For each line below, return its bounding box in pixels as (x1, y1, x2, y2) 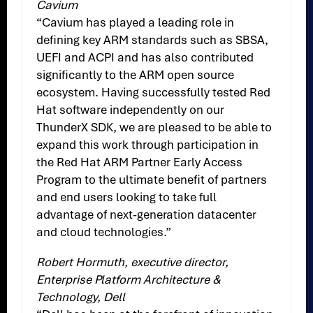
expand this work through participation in (36, 137, 259, 153)
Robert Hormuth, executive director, (36, 254, 229, 270)
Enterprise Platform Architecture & (36, 272, 221, 288)
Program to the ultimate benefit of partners (36, 172, 268, 188)
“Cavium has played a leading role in (36, 15, 235, 31)
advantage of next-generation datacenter (36, 207, 257, 223)
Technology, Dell (36, 289, 126, 305)
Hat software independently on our (36, 102, 225, 118)
